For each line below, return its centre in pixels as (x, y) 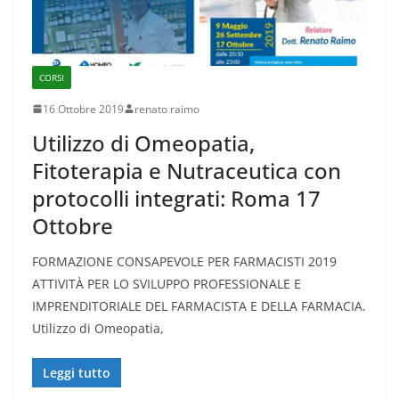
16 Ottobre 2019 (83, 109)
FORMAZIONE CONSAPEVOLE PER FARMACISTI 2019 (184, 261)
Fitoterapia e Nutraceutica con (187, 170)
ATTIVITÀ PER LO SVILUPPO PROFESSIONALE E (167, 283)
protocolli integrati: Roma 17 (176, 198)
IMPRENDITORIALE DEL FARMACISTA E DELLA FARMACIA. (199, 305)
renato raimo (167, 109)
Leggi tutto (77, 372)
